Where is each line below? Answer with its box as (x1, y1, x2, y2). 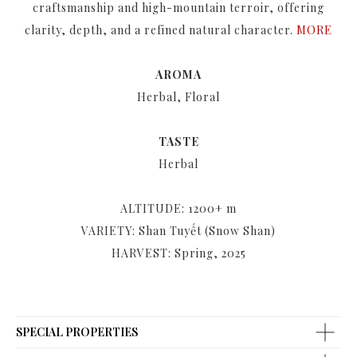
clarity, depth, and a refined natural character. (25, 22, 296, 37)
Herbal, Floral (137, 89, 220, 104)
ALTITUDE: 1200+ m (120, 201, 237, 216)
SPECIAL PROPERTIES (16, 324, 138, 339)
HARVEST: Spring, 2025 (111, 245, 246, 261)
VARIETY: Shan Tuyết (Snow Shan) (81, 223, 276, 238)
